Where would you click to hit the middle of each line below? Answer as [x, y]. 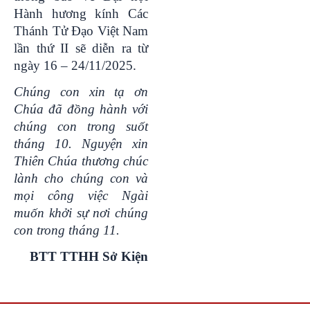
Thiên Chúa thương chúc [81, 161]
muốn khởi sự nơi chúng [81, 212]
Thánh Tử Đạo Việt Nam [81, 30]
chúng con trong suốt [81, 126]
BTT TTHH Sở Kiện [89, 256]
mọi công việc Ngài [81, 195]
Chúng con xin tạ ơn [81, 91]
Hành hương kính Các [81, 13]
